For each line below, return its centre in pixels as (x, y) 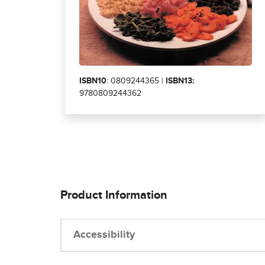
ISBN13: (180, 81)
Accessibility (104, 235)
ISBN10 (93, 81)
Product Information (114, 195)
